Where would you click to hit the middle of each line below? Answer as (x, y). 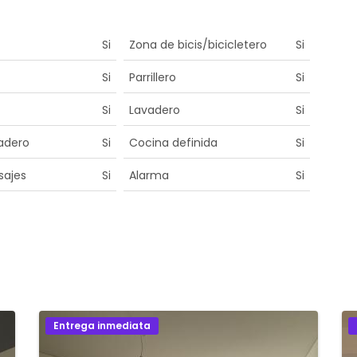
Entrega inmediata (102, 325)
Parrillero (152, 77)
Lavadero (154, 110)
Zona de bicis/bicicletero (198, 44)
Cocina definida (173, 142)
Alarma (149, 175)
